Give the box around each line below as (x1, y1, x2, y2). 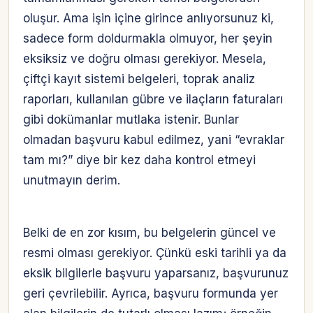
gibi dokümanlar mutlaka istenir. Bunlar (23, 112, 239, 127)
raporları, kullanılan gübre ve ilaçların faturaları (23, 92, 283, 107)
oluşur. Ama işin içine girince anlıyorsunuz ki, (23, 11, 274, 26)
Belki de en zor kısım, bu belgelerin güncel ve (23, 226, 276, 240)
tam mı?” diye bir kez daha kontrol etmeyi (23, 153, 256, 168)
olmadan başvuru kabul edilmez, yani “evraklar (23, 133, 284, 147)
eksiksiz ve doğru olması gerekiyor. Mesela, (23, 52, 266, 66)
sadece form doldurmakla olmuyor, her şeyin (23, 31, 272, 46)
